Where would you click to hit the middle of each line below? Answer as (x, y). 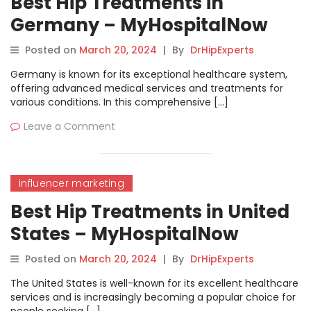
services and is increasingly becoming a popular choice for (153, 297)
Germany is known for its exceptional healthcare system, (149, 74)
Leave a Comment (69, 126)
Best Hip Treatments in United (150, 212)
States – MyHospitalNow (125, 234)
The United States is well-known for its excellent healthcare (154, 283)
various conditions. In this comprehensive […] (119, 102)
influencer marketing (72, 183)
